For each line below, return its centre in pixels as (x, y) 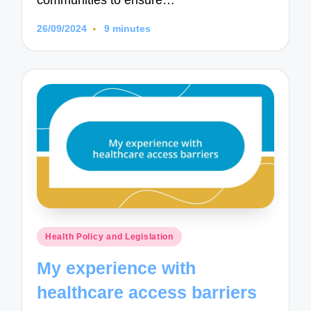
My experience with (117, 268)
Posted (54, 235)
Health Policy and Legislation (109, 237)
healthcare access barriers (147, 292)
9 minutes (127, 29)
